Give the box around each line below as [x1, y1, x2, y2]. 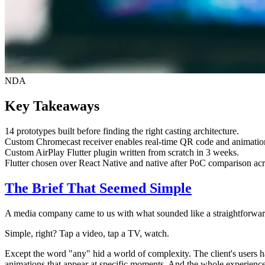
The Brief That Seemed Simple [5, 180, 192, 196]
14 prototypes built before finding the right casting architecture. [5, 125, 239, 136]
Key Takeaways [5, 98, 99, 114]
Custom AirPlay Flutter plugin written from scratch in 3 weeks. [5, 147, 239, 157]
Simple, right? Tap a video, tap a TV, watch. [5, 228, 169, 238]
